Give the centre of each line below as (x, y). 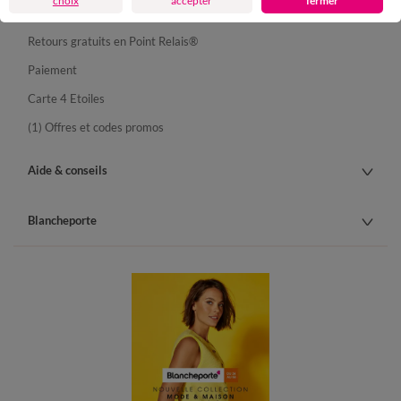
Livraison (51, 12)
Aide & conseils (68, 170)
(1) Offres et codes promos (96, 127)
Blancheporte (62, 220)
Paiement (52, 69)
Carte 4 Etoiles (66, 98)
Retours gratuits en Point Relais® (113, 41)
